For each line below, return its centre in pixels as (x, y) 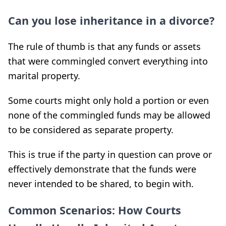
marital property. (44, 76)
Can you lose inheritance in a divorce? (111, 20)
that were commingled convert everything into (108, 61)
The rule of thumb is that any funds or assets (104, 46)
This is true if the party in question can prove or (110, 154)
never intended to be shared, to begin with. (101, 184)
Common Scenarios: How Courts (95, 210)
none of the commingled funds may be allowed (109, 115)
